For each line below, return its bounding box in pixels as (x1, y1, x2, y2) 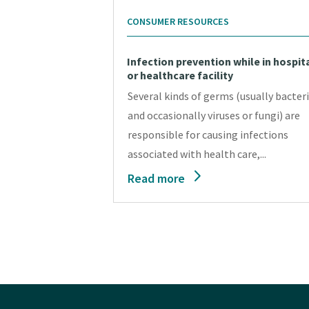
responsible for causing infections (128, 128, 289, 142)
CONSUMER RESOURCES (127, 15, 230, 28)
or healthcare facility (127, 68, 234, 83)
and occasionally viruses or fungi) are (128, 108, 301, 123)
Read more (128, 170, 186, 187)
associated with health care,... (128, 147, 267, 161)
